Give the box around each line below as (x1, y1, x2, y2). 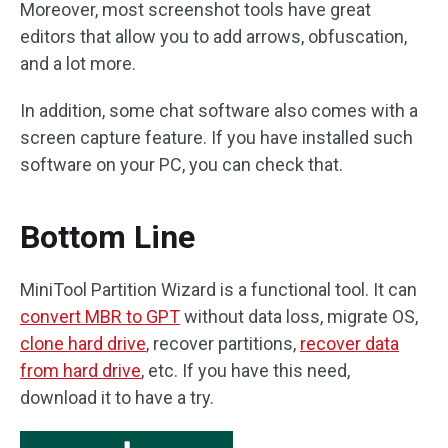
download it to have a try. (20, 387, 214, 408)
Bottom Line (20, 218, 195, 256)
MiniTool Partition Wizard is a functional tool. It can (20, 279, 417, 300)
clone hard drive (20, 333, 146, 354)
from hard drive (20, 360, 141, 381)
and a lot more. (20, 53, 136, 74)
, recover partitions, (146, 333, 300, 354)
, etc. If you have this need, (141, 360, 350, 381)
